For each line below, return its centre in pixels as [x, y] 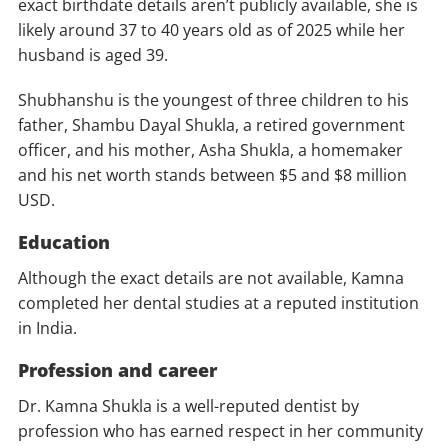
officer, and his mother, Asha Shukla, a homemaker [210, 150]
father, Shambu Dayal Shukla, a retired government [211, 125]
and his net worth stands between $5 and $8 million [212, 175]
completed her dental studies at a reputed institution [218, 303]
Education [64, 242]
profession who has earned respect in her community [220, 431]
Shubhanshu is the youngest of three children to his [213, 100]
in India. [47, 328]
